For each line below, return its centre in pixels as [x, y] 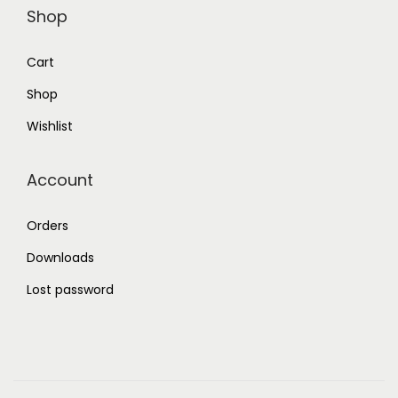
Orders [48, 226]
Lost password [70, 290]
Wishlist [50, 127]
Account [60, 180]
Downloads [60, 258]
